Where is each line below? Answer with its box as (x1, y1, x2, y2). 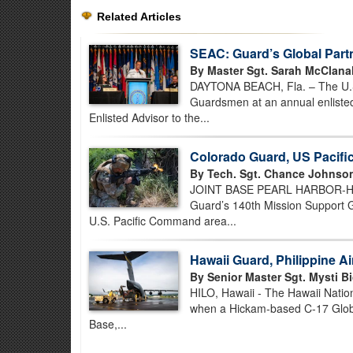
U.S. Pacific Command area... (89, 213, 236, 229)
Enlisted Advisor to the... (89, 110, 210, 125)
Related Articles (97, 10, 181, 23)
